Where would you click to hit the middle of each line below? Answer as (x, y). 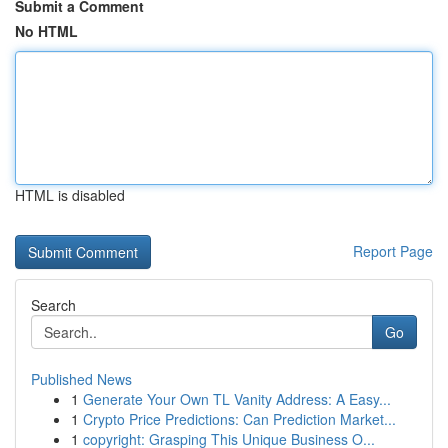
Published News (81, 379)
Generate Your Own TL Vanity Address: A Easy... (237, 399)
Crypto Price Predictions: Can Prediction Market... (239, 419)
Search (53, 305)
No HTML (46, 31)
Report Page (393, 251)
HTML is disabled (70, 195)
